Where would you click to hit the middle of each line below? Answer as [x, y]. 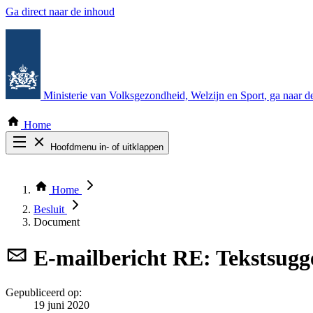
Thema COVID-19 [76, 184]
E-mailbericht [100, 258]
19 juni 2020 [61, 305]
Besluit [50, 209]
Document [57, 222]
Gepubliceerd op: [44, 292]
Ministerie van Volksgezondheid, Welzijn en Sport [154, 95]
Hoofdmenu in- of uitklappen [107, 147]
